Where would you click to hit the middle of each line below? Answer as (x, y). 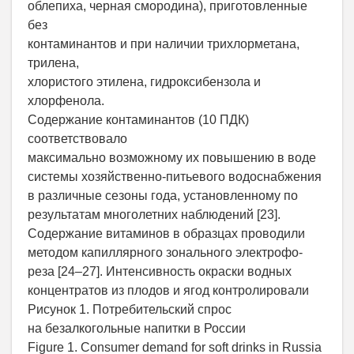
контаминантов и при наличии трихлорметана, (164, 44)
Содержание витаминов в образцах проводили (166, 234)
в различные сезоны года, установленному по (163, 196)
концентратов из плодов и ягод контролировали (168, 291)
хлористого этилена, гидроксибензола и (144, 82)
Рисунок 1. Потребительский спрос (130, 310)
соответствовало (77, 139)
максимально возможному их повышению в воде (172, 158)
